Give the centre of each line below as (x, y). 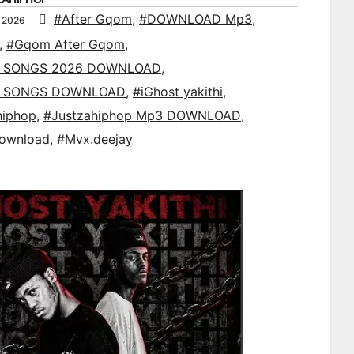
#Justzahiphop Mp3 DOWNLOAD (142, 116)
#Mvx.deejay (95, 139)
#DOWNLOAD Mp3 (196, 19)
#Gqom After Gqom (66, 45)
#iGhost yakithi (178, 92)
